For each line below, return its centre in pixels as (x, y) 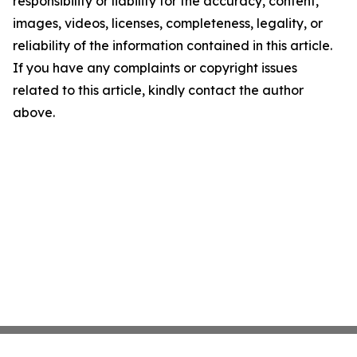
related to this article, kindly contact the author (158, 90)
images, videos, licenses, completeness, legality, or (168, 24)
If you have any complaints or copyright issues (155, 68)
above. (34, 113)
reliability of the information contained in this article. (173, 46)
